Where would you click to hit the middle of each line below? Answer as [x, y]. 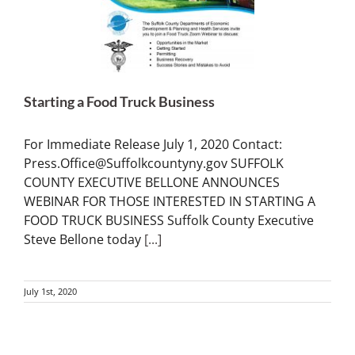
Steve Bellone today [84, 240]
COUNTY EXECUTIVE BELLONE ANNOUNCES [152, 183]
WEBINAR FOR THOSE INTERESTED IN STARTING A [170, 202]
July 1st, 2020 [50, 292]
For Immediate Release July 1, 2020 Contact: [153, 145]
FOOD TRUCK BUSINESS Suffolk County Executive [169, 221]
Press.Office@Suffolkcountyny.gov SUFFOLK [154, 164]
